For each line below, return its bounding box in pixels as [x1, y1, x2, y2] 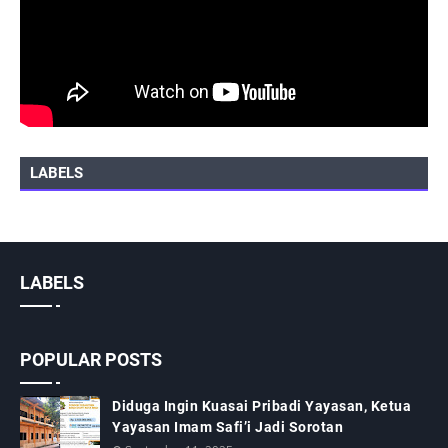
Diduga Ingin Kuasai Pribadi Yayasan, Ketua [112, 398, 411, 415]
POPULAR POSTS [20, 349, 162, 371]
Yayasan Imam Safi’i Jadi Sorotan [112, 419, 343, 436]
